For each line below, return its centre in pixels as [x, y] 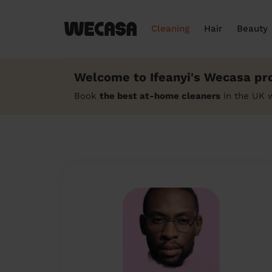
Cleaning [170, 29]
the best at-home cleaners [160, 96]
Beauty [252, 29]
